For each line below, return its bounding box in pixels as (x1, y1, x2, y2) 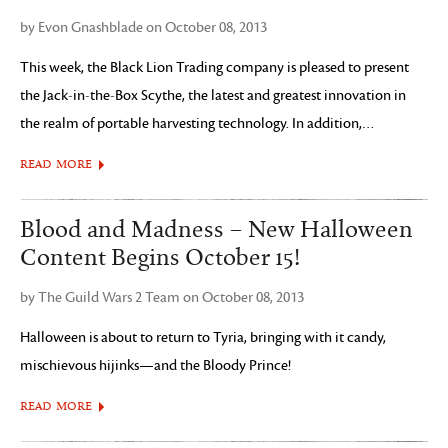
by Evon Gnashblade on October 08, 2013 (20, 19, 267, 36)
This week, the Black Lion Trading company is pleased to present (20, 59, 409, 76)
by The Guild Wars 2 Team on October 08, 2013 (20, 289, 304, 306)
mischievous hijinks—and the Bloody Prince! (20, 357, 291, 374)
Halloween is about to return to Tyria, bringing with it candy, (20, 329, 386, 346)
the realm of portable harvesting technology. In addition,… (20, 115, 375, 132)
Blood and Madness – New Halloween (20, 216, 413, 244)
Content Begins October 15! (20, 244, 300, 272)
